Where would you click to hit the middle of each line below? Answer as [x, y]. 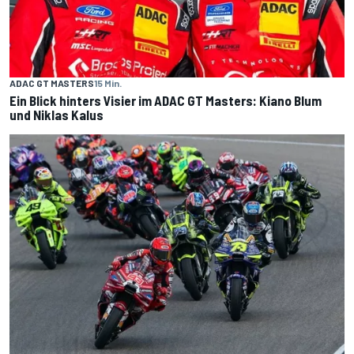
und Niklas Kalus [56, 115]
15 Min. [108, 83]
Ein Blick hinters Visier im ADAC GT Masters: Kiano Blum [166, 100]
